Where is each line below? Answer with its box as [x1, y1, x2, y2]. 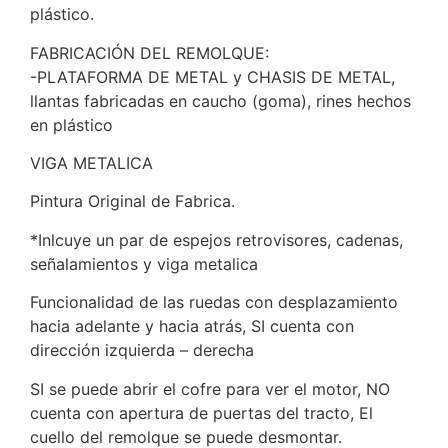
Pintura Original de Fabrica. [30, 191, 235, 212]
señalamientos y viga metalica [30, 253, 258, 274]
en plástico [30, 114, 113, 135]
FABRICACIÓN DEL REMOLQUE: [30, 42, 269, 63]
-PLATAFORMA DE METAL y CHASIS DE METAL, [30, 66, 395, 87]
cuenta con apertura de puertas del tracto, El [30, 402, 373, 423]
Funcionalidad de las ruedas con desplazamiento [30, 292, 398, 313]
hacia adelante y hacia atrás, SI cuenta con [30, 316, 354, 337]
